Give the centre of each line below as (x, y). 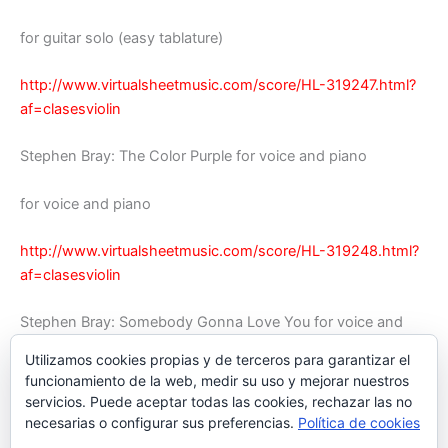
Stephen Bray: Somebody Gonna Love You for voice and (211, 322)
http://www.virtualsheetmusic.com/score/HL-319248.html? (219, 251)
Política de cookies (359, 422)
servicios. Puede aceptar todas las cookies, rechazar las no (218, 401)
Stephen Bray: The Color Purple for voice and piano (193, 156)
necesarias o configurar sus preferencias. (161, 422)
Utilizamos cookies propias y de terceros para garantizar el (217, 359)
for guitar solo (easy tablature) (121, 37)
